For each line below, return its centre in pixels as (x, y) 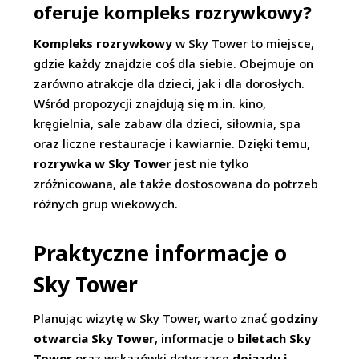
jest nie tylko (210, 163)
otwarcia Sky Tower (95, 338)
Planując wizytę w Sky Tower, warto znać (152, 318)
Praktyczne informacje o (161, 253)
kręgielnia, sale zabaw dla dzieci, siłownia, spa (167, 123)
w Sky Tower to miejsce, (244, 43)
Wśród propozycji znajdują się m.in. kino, (150, 103)
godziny (294, 318)
